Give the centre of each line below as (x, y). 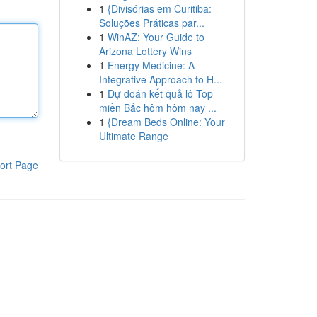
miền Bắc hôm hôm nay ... (157, 108)
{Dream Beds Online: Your (166, 122)
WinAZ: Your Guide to (156, 37)
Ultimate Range (133, 136)
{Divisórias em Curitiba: (159, 8)
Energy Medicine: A (151, 65)
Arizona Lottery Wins (145, 51)
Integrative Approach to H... (160, 79)
